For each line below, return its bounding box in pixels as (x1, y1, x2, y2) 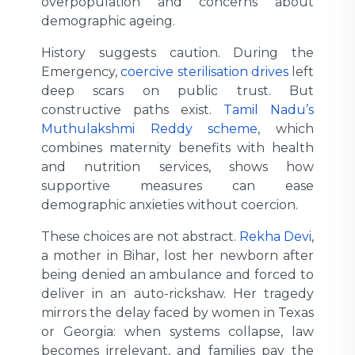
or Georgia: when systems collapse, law (41, 323, 314, 339)
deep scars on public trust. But (41, 82, 314, 98)
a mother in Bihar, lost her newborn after (41, 247, 314, 263)
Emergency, (41, 63, 121, 79)
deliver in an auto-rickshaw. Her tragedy (41, 285, 314, 301)
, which (258, 120, 315, 136)
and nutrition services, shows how (41, 158, 314, 174)
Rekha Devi (239, 228, 311, 244)
